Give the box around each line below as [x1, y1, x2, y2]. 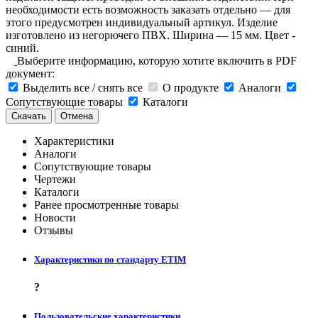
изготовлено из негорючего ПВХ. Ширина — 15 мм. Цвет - [6, 28, 295, 41]
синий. [6, 41, 39, 54]
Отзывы [34, 224, 73, 236]
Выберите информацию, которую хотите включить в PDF [17, 54, 297, 67]
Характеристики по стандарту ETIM [34, 254, 186, 265]
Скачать [11, 110, 46, 121]
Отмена [60, 110, 93, 121]
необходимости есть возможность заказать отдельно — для [6, 3, 290, 16]
